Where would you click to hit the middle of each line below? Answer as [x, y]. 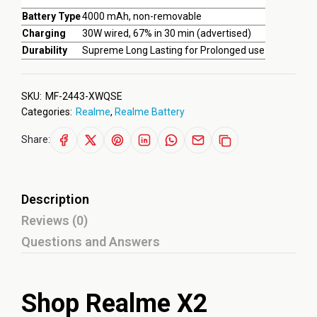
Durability [46, 50]
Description [55, 199]
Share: [36, 139]
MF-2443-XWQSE [84, 96]
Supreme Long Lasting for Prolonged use [173, 50]
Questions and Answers [91, 241]
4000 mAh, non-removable [142, 16]
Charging [44, 33]
